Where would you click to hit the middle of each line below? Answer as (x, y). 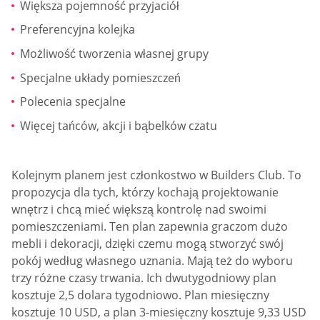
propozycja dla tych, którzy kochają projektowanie (145, 192)
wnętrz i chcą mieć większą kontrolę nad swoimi (139, 210)
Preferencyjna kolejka (77, 30)
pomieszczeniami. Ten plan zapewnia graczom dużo (150, 227)
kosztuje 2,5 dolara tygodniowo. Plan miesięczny (140, 295)
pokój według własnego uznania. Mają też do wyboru (152, 261)
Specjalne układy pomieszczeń (100, 77)
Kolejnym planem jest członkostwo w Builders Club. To (156, 175)
